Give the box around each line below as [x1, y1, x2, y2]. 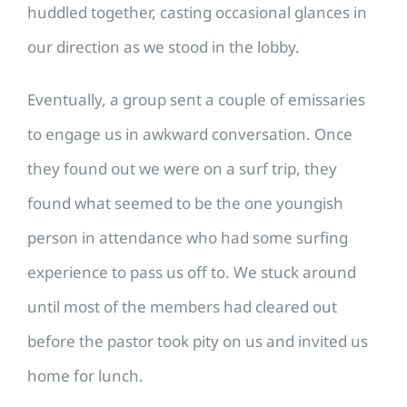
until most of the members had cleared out [27, 296, 337, 318]
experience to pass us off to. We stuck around [27, 262, 356, 283]
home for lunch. [27, 365, 144, 387]
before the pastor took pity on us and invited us [27, 331, 368, 352]
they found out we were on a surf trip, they [27, 158, 337, 180]
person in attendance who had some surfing [27, 227, 348, 249]
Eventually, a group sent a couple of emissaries [27, 89, 365, 111]
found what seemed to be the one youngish [27, 193, 343, 214]
